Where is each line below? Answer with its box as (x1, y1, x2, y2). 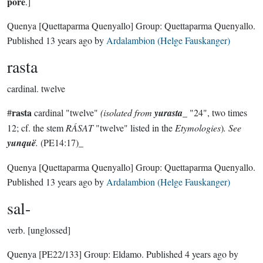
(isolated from (100, 106, 154, 119)
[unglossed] (28, 224, 70, 236)
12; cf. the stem (7, 122, 66, 134)
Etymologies (175, 122, 221, 134)
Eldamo (113, 248, 141, 260)
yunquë (7, 136, 36, 149)
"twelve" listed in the (93, 122, 175, 134)
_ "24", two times (183, 106, 247, 119)
